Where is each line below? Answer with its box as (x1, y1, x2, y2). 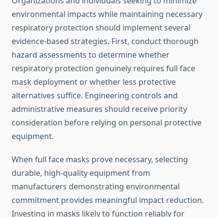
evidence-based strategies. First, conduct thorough (12, 36, 199, 47)
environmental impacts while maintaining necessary (12, 9, 202, 20)
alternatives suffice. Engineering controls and (12, 90, 178, 101)
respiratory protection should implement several (12, 22, 190, 33)
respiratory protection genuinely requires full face (12, 63, 195, 74)
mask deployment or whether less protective (12, 77, 176, 88)
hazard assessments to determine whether (12, 49, 170, 61)
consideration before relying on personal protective (12, 117, 201, 128)
